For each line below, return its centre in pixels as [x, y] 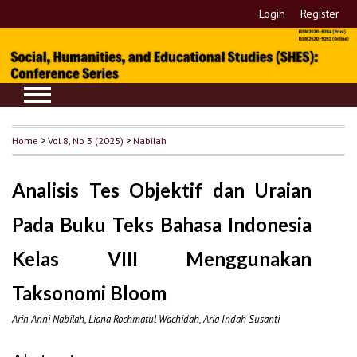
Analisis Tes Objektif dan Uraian [162, 190]
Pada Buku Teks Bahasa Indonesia [162, 225]
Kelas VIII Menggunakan [162, 259]
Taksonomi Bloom [89, 293]
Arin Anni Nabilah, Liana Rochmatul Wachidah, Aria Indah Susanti [146, 320]
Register [320, 14]
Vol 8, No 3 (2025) [86, 141]
